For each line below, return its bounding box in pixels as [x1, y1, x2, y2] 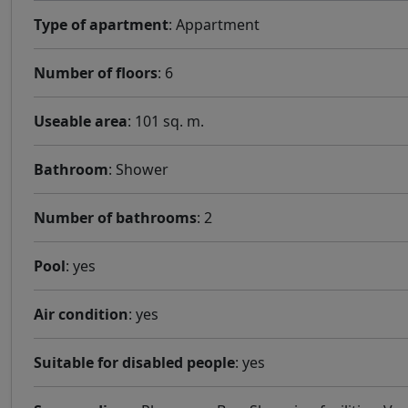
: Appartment [168, 15, 260, 35]
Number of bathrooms [34, 208, 197, 228]
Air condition [34, 304, 128, 324]
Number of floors [34, 63, 158, 83]
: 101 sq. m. [127, 111, 204, 131]
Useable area [34, 111, 127, 131]
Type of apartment [34, 15, 168, 35]
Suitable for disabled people [34, 352, 235, 372]
